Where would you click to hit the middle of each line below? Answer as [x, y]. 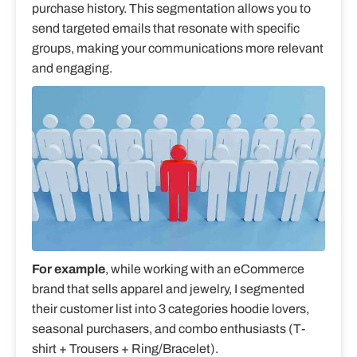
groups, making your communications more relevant [178, 49]
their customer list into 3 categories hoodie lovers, [171, 309]
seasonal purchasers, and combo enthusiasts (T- [169, 329]
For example [69, 269]
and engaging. [72, 69]
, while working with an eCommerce [205, 269]
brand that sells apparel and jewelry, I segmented [168, 289]
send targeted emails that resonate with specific [166, 29]
